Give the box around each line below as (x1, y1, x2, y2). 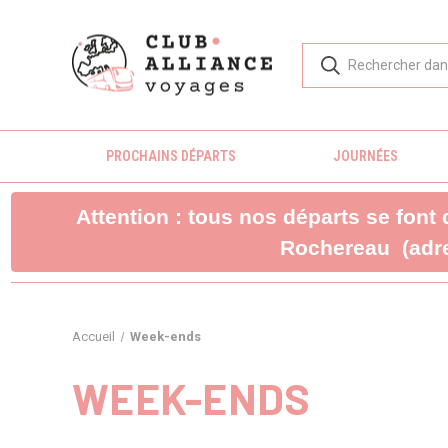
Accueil (72, 329, 115, 344)
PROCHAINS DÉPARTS (105, 148, 236, 164)
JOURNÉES (332, 148, 398, 164)
